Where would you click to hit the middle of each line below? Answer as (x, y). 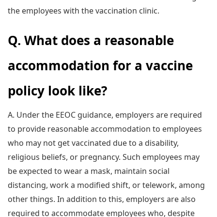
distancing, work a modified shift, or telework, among (106, 185)
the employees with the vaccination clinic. (84, 10)
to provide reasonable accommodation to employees (105, 129)
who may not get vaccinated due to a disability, (93, 143)
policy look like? (57, 90)
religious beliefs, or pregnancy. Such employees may (104, 157)
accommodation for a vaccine (100, 65)
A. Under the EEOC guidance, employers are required (105, 115)
